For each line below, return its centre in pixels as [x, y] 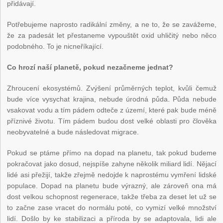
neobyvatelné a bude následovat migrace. [74, 132]
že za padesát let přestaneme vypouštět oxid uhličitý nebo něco [112, 35]
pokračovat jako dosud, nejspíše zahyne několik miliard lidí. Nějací [112, 164]
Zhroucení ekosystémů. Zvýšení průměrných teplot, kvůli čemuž [112, 88]
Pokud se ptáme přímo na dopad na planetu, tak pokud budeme [112, 153]
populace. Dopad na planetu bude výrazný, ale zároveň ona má [112, 185]
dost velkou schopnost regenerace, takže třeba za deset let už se [112, 196]
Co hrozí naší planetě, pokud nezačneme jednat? [90, 67]
